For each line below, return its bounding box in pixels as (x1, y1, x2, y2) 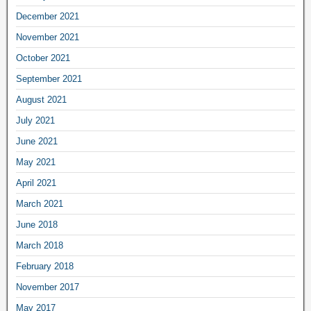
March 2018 (16, 239, 63, 251)
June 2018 (16, 219, 58, 230)
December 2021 (16, 10, 79, 22)
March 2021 (16, 198, 63, 209)
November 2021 (16, 31, 79, 42)
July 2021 (16, 115, 55, 126)
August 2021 (16, 94, 67, 105)
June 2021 (16, 135, 58, 146)
